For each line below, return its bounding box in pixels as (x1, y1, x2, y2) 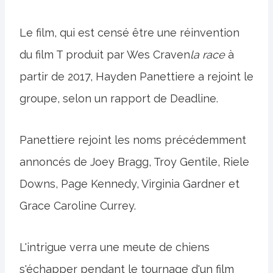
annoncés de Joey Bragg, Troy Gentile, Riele (19, 155, 249, 168)
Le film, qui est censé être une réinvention (19, 26, 239, 39)
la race (190, 48, 228, 61)
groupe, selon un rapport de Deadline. (19, 92, 218, 105)
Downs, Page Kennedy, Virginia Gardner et (19, 177, 239, 190)
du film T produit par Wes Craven (19, 48, 190, 61)
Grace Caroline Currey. (19, 199, 136, 212)
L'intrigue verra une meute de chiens (19, 241, 210, 253)
